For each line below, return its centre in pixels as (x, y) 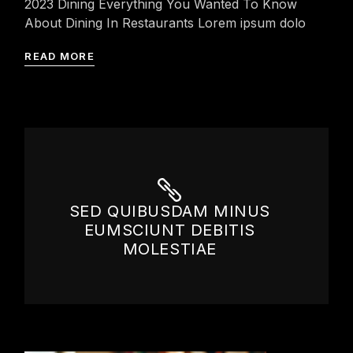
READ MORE (60, 56)
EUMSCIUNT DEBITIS (169, 230)
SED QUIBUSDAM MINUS (170, 212)
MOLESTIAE (170, 249)
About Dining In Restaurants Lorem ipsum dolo (165, 22)
